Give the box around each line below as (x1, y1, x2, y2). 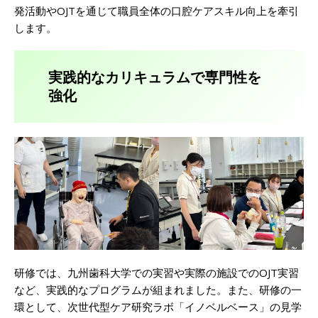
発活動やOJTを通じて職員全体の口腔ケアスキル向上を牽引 (14, 3, 299, 18)
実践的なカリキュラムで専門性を (48, 67, 261, 87)
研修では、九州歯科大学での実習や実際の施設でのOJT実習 (14, 265, 299, 280)
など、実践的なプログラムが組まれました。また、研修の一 (14, 282, 302, 297)
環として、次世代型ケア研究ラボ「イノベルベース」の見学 (14, 299, 302, 314)
